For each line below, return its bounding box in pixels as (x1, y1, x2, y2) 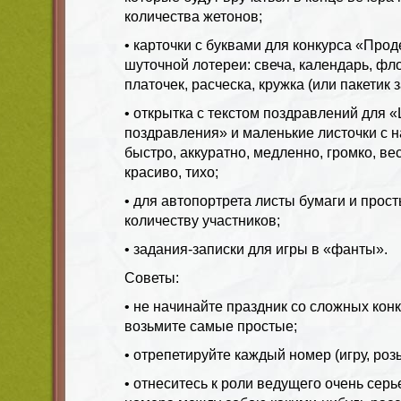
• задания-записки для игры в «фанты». (124, 241, 388, 257)
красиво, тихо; (124, 164, 218, 180)
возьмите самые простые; (124, 318, 297, 334)
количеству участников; (124, 212, 280, 228)
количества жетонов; (124, 8, 262, 24)
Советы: (124, 269, 179, 286)
